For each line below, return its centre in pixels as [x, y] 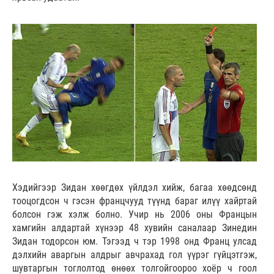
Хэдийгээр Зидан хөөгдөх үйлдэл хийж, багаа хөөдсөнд [135, 188]
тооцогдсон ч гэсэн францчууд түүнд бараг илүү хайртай [135, 201]
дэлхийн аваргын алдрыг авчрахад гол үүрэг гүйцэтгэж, [135, 255]
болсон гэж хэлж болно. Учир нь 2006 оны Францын [135, 215]
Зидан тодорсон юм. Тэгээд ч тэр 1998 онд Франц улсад [135, 242]
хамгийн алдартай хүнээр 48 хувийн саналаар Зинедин [135, 228]
